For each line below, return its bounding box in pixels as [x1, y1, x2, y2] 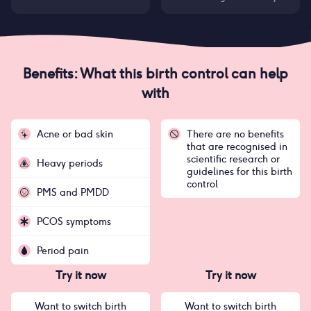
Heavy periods [37, 157, 103, 169]
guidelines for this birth [187, 165, 292, 178]
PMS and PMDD [37, 186, 109, 199]
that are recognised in [187, 140, 287, 153]
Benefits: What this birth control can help [23, 65, 288, 83]
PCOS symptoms [37, 215, 111, 228]
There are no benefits [187, 128, 284, 140]
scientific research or [187, 153, 280, 165]
